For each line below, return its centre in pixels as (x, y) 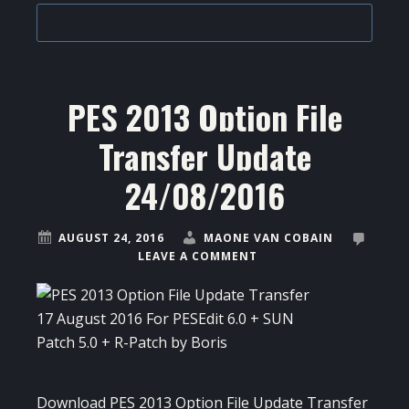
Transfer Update (204, 156)
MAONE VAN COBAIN (268, 238)
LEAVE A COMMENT (198, 257)
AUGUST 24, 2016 (111, 238)
